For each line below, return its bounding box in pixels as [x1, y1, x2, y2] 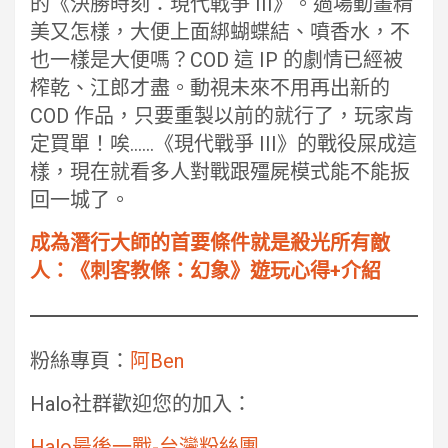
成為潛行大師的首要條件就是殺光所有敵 [30, 230, 390, 255]
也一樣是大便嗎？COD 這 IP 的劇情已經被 [30, 47, 403, 72]
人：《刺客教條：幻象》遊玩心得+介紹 [30, 258, 381, 283]
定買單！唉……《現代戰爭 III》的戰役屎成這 [30, 131, 417, 156]
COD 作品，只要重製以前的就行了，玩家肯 [30, 103, 414, 128]
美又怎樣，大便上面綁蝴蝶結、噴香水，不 [30, 19, 410, 44]
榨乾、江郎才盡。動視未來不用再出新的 [30, 75, 390, 100]
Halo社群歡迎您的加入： [30, 391, 252, 416]
